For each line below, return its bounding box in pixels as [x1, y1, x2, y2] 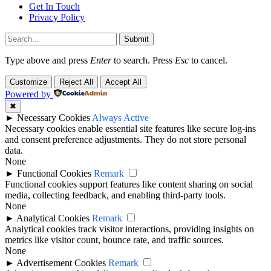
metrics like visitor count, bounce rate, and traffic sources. [5, 234, 224, 245]
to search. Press [111, 54, 175, 65]
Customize [10, 77, 47, 87]
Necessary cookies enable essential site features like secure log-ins [5, 123, 256, 134]
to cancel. [189, 54, 227, 65]
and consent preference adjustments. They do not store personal [5, 134, 246, 145]
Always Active [92, 112, 149, 123]
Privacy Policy [29, 11, 85, 22]
